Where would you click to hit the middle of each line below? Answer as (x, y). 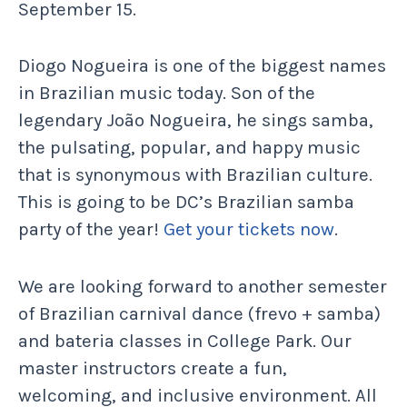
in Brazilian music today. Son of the (167, 93)
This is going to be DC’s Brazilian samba (186, 202)
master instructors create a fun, (153, 367)
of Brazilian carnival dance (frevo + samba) (199, 313)
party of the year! (91, 229)
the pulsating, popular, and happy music (189, 148)
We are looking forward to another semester (203, 286)
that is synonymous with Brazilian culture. (195, 175)
